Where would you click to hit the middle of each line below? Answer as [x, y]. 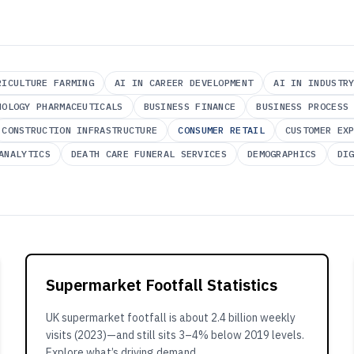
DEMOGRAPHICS [282, 154]
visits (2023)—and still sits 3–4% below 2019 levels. [175, 335]
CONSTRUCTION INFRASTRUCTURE [80, 130]
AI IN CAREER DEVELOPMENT [184, 83]
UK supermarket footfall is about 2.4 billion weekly [171, 318]
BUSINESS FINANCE [190, 106]
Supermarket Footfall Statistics [162, 285]
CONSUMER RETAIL [221, 130]
